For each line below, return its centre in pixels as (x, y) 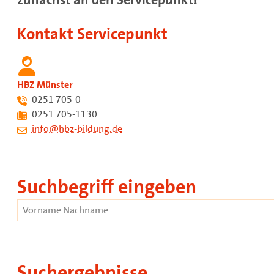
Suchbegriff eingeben (106, 187)
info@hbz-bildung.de (77, 128)
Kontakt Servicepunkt (92, 34)
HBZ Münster (45, 84)
